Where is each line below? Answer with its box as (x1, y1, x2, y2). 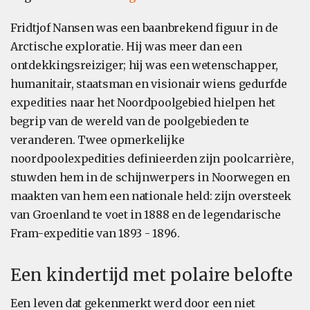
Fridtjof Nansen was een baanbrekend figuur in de (10, 21, 278, 35)
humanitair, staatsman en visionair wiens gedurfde (10, 77, 287, 91)
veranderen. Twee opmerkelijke (10, 133, 185, 147)
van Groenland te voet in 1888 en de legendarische (10, 208, 281, 221)
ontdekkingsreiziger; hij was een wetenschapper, (10, 58, 278, 72)
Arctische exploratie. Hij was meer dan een (10, 39, 242, 53)
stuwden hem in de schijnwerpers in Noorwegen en (10, 170, 290, 184)
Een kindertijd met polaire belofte (10, 264, 293, 286)
